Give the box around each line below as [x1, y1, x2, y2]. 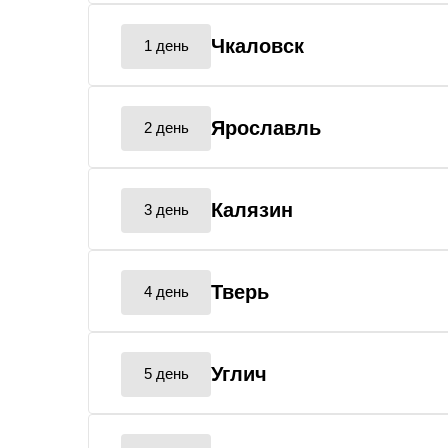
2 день [143, 119, 189, 136]
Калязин [211, 199, 293, 221]
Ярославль [211, 117, 321, 139]
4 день [143, 283, 189, 300]
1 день [143, 37, 189, 54]
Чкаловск [211, 35, 304, 57]
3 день [143, 201, 189, 218]
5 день [143, 365, 189, 382]
